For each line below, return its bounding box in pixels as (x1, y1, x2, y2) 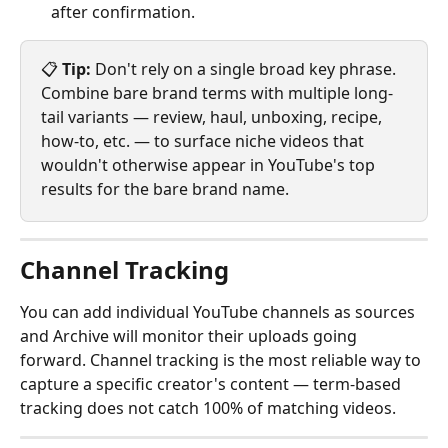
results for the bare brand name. (41, 177, 289, 200)
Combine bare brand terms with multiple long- (41, 81, 393, 104)
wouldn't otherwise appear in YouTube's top (41, 153, 379, 176)
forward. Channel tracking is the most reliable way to (20, 348, 425, 371)
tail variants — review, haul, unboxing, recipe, (41, 105, 386, 128)
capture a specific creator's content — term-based (20, 372, 405, 395)
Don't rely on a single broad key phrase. (91, 57, 400, 80)
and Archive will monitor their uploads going (20, 324, 361, 347)
